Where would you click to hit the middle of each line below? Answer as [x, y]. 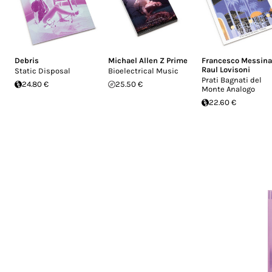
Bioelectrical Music [143, 71]
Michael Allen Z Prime [148, 60]
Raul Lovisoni [226, 70]
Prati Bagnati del [232, 80]
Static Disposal [42, 71]
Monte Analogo [228, 89]
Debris [27, 60]
